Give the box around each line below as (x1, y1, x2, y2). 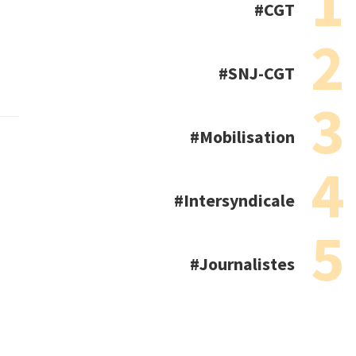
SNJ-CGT (228, 62, 295, 85)
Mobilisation (199, 126, 295, 149)
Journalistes (199, 253, 295, 276)
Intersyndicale (184, 189, 295, 212)
